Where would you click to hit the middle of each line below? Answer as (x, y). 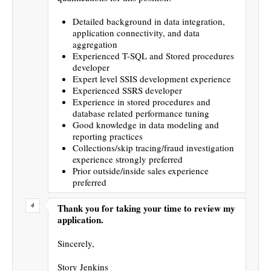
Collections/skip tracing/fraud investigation (153, 147)
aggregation (95, 44)
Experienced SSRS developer (127, 90)
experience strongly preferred (128, 159)
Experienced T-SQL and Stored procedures (153, 55)
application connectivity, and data (136, 32)
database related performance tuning (141, 113)
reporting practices (108, 136)
